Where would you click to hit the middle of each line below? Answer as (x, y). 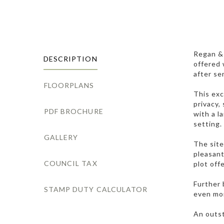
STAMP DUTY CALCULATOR (96, 189)
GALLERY (61, 137)
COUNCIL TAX (71, 163)
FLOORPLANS (69, 85)
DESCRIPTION (70, 59)
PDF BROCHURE (74, 111)
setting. (208, 124)
